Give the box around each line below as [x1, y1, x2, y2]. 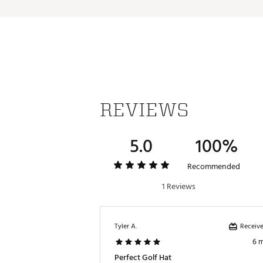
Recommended [187, 160, 240, 173]
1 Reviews [162, 180, 195, 193]
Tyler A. [114, 221, 137, 232]
